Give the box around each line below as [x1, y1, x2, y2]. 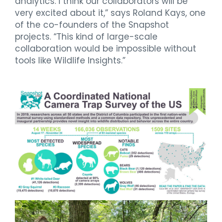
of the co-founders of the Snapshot [15, 18, 169, 31]
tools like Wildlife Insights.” [15, 54, 125, 66]
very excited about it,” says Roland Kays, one [15, 6, 206, 19]
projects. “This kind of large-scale [15, 30, 158, 43]
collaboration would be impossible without [15, 42, 196, 55]
